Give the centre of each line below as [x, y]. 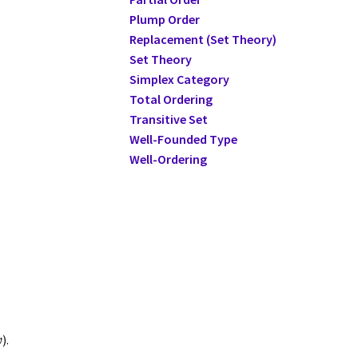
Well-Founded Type [183, 139]
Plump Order [164, 19]
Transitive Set [168, 119]
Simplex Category [179, 79]
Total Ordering [171, 99]
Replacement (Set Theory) [203, 39]
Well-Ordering [168, 159]
